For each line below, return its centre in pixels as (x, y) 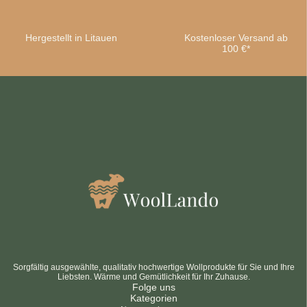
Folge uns (153, 287)
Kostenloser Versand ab (236, 38)
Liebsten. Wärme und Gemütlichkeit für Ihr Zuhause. (153, 277)
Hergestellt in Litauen (71, 38)
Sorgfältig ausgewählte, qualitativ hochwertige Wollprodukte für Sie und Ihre (153, 267)
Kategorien (153, 298)
